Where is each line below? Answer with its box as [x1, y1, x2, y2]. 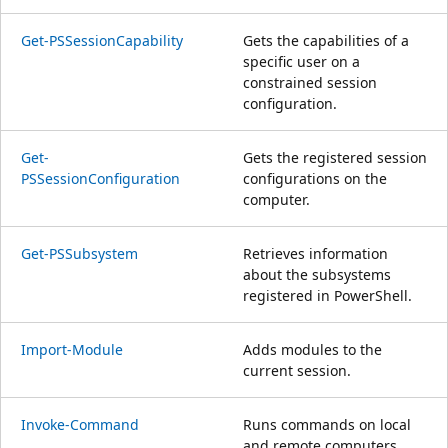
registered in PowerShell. [243, 285, 412, 305]
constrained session [243, 72, 377, 92]
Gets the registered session [243, 147, 427, 167]
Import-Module [21, 339, 123, 359]
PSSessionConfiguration [21, 168, 180, 188]
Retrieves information [243, 243, 388, 263]
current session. [243, 360, 351, 380]
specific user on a [243, 51, 360, 71]
